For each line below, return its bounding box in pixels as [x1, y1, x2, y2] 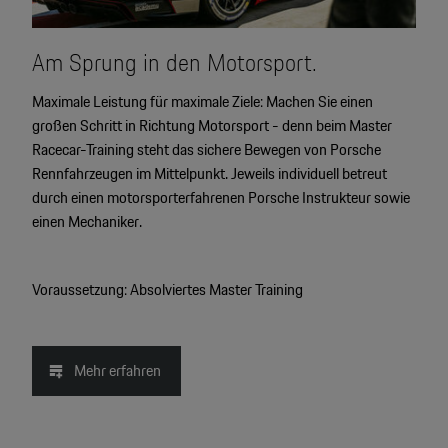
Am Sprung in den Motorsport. [31, 43, 317, 83]
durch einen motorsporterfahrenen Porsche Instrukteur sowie [31, 185, 410, 211]
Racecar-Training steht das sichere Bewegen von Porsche [31, 137, 381, 163]
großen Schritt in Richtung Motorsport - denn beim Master [31, 113, 392, 139]
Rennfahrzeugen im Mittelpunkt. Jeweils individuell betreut [31, 161, 387, 187]
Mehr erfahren [73, 358, 161, 384]
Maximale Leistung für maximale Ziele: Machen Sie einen [31, 89, 373, 115]
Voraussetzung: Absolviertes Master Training [31, 277, 303, 303]
